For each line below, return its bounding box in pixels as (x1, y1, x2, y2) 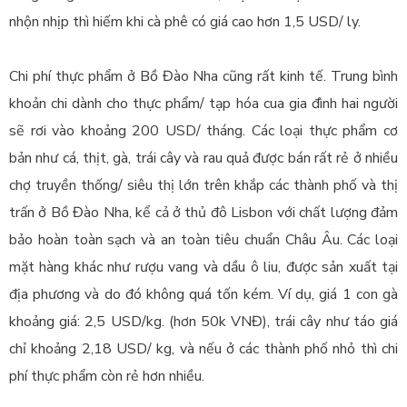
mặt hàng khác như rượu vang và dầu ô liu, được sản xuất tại (9, 257, 398, 278)
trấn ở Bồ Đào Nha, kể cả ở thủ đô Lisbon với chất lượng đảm (9, 203, 398, 223)
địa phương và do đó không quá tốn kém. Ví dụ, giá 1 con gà (9, 284, 398, 305)
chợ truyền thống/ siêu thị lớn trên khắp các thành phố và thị (9, 175, 398, 196)
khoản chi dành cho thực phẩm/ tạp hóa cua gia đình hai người (9, 94, 398, 114)
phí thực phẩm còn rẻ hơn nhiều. (9, 366, 204, 387)
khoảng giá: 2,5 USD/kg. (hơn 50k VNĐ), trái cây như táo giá (9, 312, 398, 333)
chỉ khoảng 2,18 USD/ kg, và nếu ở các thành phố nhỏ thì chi (9, 339, 398, 360)
